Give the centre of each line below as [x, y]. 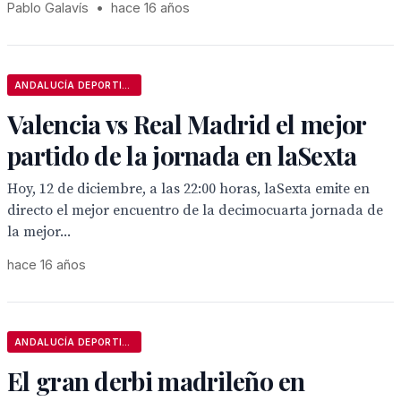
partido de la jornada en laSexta [182, 155]
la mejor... [39, 232]
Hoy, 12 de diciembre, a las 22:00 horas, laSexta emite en [188, 189]
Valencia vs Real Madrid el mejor [187, 124]
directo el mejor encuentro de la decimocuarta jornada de [195, 210]
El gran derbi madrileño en [156, 381]
